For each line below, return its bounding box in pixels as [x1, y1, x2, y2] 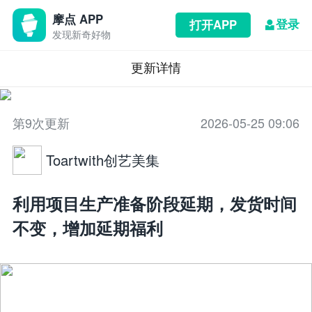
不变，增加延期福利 [12, 215, 163, 240]
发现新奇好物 [52, 26, 111, 41]
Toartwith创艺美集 [45, 150, 159, 171]
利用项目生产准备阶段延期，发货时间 [12, 191, 297, 215]
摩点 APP [52, 10, 103, 27]
